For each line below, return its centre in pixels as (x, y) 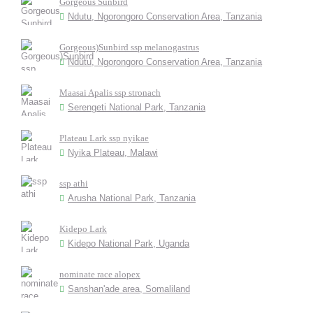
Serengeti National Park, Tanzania (137, 107)
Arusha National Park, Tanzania (132, 198)
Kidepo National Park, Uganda (129, 243)
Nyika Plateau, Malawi (113, 153)
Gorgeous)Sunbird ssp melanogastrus (129, 47)
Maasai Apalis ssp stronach (110, 93)
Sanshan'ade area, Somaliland (129, 289)
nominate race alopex (100, 274)
